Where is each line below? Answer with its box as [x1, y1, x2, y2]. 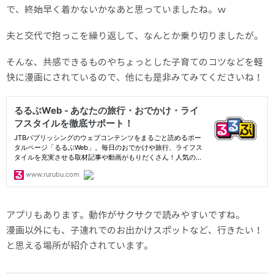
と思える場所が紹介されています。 [6, 239, 153, 252]
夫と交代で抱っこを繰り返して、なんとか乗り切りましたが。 [6, 29, 263, 42]
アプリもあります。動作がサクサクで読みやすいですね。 [6, 208, 245, 221]
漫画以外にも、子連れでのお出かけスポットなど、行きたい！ [6, 223, 263, 237]
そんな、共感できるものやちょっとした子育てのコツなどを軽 [6, 55, 263, 68]
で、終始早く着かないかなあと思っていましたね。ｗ [6, 2, 226, 16]
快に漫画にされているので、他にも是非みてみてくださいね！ [6, 70, 263, 84]
